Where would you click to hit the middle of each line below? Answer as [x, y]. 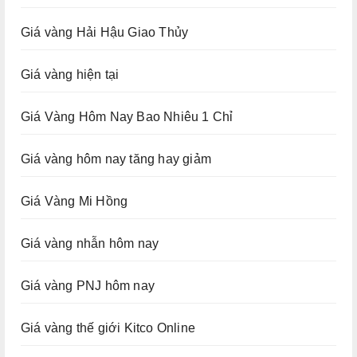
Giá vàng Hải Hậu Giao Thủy [105, 33]
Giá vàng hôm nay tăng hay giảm [116, 159]
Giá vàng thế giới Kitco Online [108, 328]
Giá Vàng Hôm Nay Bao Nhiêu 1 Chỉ [127, 117]
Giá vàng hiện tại [70, 75]
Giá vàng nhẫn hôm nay [90, 244]
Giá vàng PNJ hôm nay [88, 286]
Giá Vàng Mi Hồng [75, 202]
